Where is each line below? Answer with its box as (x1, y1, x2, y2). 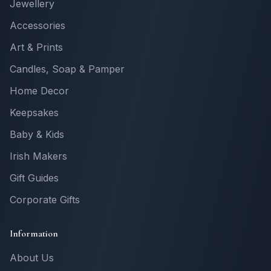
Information (10, 227, 58, 240)
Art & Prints (10, 41, 63, 53)
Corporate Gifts (10, 194, 80, 206)
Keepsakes (10, 106, 59, 119)
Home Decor (10, 85, 69, 97)
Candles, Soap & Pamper (10, 63, 125, 75)
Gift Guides (10, 172, 59, 184)
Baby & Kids (10, 128, 64, 140)
